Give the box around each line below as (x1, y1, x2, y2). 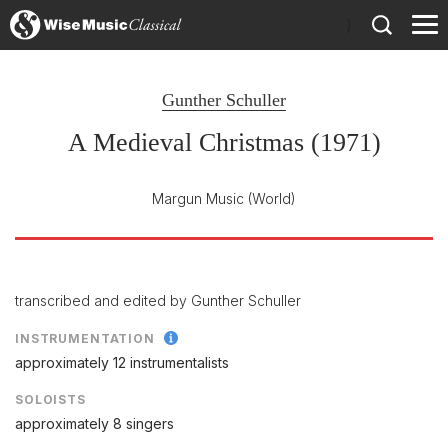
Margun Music (152, 190, 244, 207)
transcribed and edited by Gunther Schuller (15, 292, 301, 309)
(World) (248, 190, 296, 207)
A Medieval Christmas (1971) (67, 128, 381, 157)
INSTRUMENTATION (15, 331, 155, 346)
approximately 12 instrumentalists (15, 354, 229, 372)
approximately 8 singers (15, 415, 174, 433)
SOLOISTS (15, 392, 86, 408)
